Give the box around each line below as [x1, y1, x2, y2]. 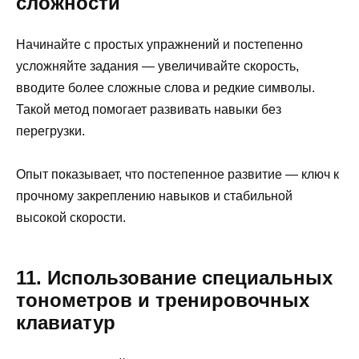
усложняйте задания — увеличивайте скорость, [16, 58, 299, 73]
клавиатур [16, 311, 115, 333]
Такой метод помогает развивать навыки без [16, 102, 281, 116]
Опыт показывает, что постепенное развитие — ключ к [16, 167, 339, 181]
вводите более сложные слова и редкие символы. [16, 80, 315, 95]
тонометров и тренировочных [16, 288, 309, 311]
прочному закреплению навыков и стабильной [16, 188, 292, 203]
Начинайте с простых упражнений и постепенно [16, 37, 303, 51]
